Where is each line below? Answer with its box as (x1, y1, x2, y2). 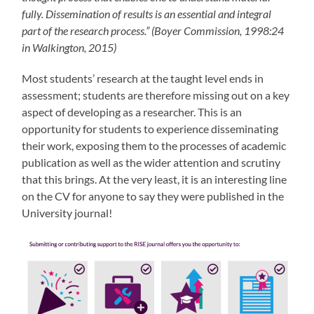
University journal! (22, 206, 113, 220)
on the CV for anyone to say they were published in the (22, 189, 285, 203)
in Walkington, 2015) (22, 41, 117, 55)
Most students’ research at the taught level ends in (22, 71, 264, 86)
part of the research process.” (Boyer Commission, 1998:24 (22, 24, 285, 38)
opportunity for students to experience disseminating (22, 122, 279, 136)
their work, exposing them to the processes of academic (22, 139, 287, 153)
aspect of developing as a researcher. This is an (22, 105, 243, 119)
